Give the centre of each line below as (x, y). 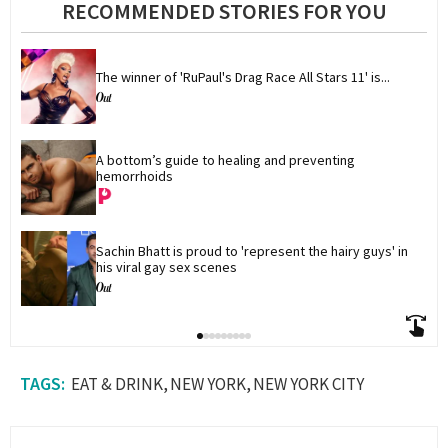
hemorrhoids (134, 175)
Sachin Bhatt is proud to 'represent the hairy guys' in (253, 250)
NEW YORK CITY (308, 384)
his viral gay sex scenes (166, 266)
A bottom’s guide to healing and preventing (227, 159)
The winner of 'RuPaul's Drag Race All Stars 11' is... (243, 76)
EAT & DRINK (117, 384)
